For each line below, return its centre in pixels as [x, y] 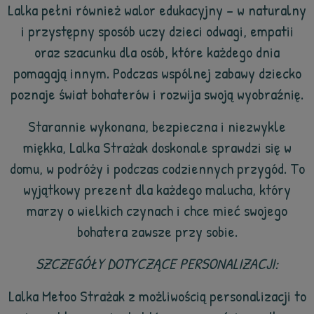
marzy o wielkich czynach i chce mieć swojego [157, 210]
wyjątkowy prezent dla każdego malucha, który [157, 189]
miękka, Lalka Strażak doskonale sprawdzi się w [157, 147]
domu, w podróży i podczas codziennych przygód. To [157, 168]
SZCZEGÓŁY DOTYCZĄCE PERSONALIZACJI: [157, 264]
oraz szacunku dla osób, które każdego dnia [157, 52]
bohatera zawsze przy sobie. [157, 231]
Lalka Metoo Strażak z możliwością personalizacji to [157, 296]
